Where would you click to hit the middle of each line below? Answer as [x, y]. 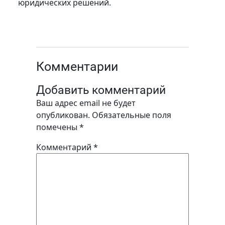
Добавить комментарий [101, 90]
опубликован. [63, 115]
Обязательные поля [131, 115]
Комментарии [77, 66]
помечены [58, 127]
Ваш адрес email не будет [86, 103]
